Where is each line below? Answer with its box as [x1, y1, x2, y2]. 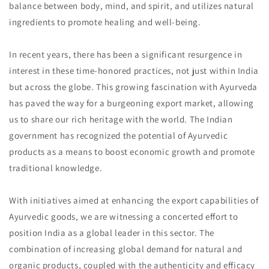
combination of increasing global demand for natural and [9, 243, 243, 255]
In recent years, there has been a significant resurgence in [9, 49, 243, 61]
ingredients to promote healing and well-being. [9, 16, 201, 28]
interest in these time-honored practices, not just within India [9, 65, 259, 77]
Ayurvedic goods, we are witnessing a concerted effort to [9, 211, 238, 223]
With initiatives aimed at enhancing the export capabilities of [9, 195, 259, 207]
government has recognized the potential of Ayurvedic [9, 130, 228, 142]
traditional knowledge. [9, 162, 103, 174]
